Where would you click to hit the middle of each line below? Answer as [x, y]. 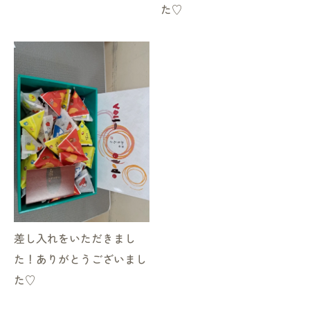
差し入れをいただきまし [75, 239]
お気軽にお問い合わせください [155, 155]
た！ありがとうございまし [80, 260]
